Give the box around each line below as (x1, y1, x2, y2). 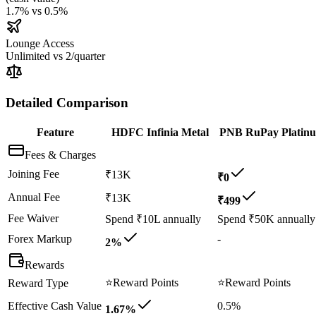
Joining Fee (8, 167, 59, 180)
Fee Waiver (8, 212, 59, 224)
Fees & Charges (25, 148, 96, 161)
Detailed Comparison (6, 95, 128, 111)
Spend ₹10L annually (105, 212, 201, 225)
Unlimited (6, 49, 50, 62)
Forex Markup (8, 232, 72, 245)
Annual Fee (8, 190, 60, 203)
